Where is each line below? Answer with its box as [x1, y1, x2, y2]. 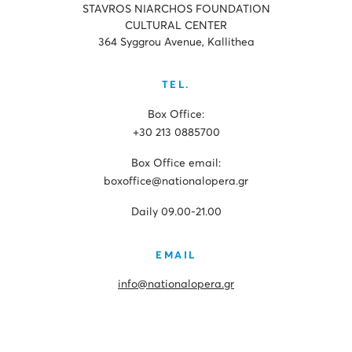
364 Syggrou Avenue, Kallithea [97, 37, 255, 49]
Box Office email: [131, 158, 221, 170]
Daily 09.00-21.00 [130, 207, 222, 218]
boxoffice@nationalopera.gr [104, 176, 248, 188]
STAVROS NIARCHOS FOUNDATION [82, 4, 270, 16]
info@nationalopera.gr [118, 279, 234, 291]
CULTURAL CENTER [125, 20, 227, 32]
